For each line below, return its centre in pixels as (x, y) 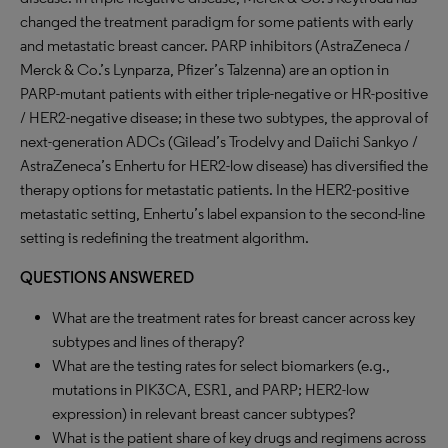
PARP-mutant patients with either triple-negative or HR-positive (224, 93)
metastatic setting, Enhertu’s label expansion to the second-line (222, 213)
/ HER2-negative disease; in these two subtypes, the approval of (224, 117)
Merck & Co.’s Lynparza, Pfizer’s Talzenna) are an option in (204, 69)
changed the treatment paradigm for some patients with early (216, 21)
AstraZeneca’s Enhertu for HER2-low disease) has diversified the (224, 165)
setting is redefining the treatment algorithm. (164, 237)
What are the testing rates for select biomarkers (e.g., (221, 365)
